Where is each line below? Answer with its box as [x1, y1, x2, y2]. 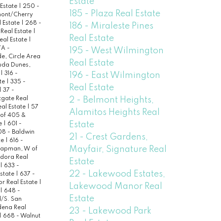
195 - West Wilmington [69, 46, 164, 55]
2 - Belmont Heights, [69, 95, 154, 105]
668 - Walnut [2, 213, 40, 220]
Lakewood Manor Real [69, 182, 163, 191]
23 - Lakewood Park [69, 206, 152, 216]
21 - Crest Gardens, [69, 132, 148, 142]
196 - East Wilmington [69, 71, 161, 80]
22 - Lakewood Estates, [69, 169, 166, 179]
